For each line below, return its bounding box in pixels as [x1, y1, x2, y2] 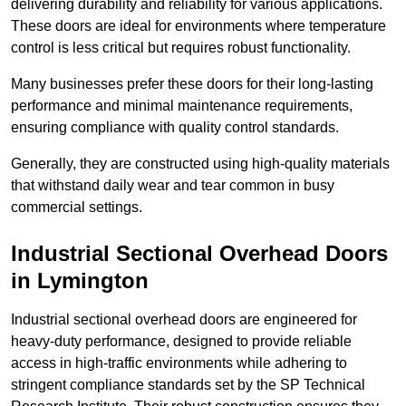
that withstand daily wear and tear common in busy [11, 178, 334, 194]
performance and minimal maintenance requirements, [11, 98, 353, 114]
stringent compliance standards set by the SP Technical [11, 377, 365, 393]
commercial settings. [11, 199, 142, 216]
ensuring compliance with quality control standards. [11, 120, 343, 136]
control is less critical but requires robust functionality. [11, 40, 351, 56]
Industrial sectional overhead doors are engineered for [11, 312, 357, 328]
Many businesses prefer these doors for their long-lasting [11, 76, 373, 92]
